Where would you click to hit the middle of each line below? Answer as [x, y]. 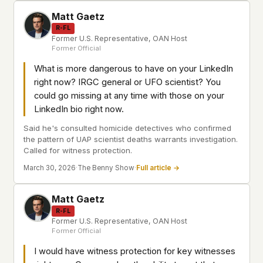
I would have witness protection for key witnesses [135, 252]
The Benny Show [106, 168]
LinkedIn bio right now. [79, 109]
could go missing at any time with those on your [129, 95]
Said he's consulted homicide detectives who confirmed [127, 128]
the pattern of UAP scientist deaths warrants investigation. [131, 139]
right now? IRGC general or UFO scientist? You [127, 82]
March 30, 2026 [50, 168]
